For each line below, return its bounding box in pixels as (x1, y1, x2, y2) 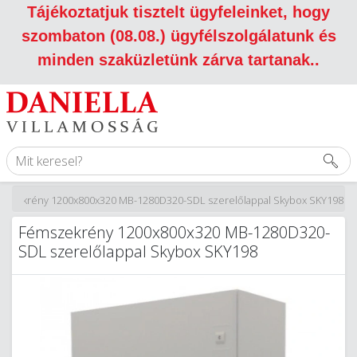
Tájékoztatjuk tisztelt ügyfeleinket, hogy (27, 3, 330, 21)
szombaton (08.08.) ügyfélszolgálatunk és (21, 27, 336, 45)
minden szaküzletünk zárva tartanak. (37, 51, 315, 69)
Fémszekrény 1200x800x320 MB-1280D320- (18, 222, 330, 243)
